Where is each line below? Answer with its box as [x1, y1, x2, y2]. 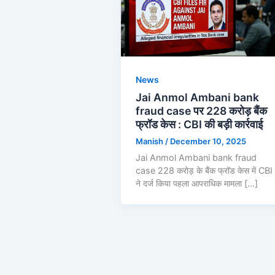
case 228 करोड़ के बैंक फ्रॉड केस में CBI [136, 165, 273, 176]
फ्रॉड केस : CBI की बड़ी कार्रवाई [136, 118, 263, 131]
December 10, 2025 [170, 136, 247, 147]
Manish [136, 136, 166, 147]
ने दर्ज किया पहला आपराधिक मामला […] [136, 177, 258, 188]
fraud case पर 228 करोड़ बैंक [136, 104, 268, 118]
